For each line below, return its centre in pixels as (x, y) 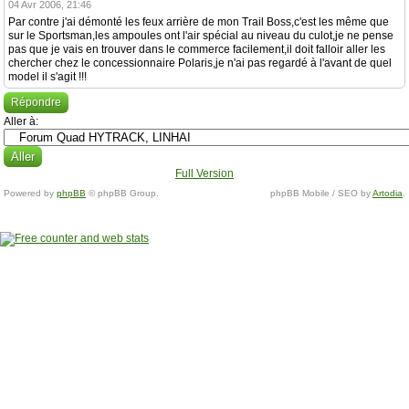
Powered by (30, 193)
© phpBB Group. (122, 193)
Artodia (388, 193)
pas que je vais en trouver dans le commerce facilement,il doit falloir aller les (197, 49)
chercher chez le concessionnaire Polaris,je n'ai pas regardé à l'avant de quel (200, 63)
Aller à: (21, 121)
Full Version (204, 173)
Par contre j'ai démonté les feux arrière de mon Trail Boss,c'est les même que (199, 21)
